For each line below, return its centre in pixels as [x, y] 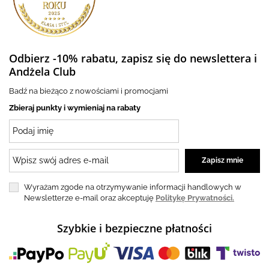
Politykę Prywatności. [195, 198]
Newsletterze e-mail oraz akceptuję [90, 198]
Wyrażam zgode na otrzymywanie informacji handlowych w [133, 187]
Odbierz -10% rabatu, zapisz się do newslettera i [133, 58]
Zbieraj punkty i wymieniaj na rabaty [75, 107]
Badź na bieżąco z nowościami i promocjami [89, 91]
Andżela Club [42, 71]
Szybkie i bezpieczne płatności [134, 228]
